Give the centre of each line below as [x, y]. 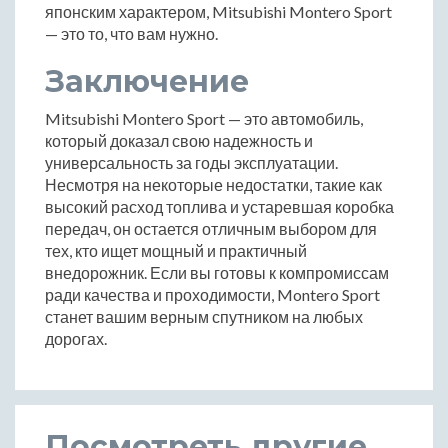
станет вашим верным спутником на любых [204, 317]
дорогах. [76, 339]
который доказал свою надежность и [179, 141]
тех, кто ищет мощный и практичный [176, 251]
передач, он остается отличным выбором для [211, 229]
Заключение [147, 82]
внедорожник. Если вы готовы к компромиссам [217, 273]
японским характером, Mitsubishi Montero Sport [218, 12]
